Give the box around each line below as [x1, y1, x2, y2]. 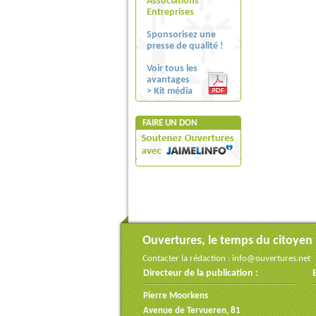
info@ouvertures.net [232, 254, 310, 263]
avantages [147, 75, 190, 85]
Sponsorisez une [147, 30, 216, 40]
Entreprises [147, 7, 194, 18]
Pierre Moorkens [143, 291, 208, 300]
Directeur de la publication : [143, 268, 258, 279]
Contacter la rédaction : [142, 254, 232, 263]
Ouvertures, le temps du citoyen [142, 234, 312, 248]
